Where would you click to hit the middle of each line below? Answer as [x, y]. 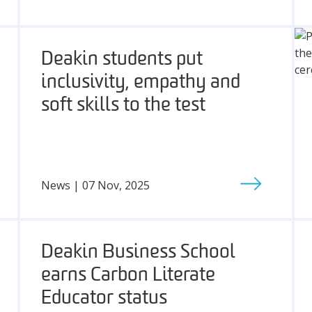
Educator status [104, 299]
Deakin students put [122, 60]
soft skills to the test [123, 106]
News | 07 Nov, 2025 [95, 185]
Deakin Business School [138, 253]
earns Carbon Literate [128, 276]
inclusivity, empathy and [140, 83]
